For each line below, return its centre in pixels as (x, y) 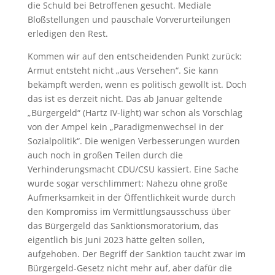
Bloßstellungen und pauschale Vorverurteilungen (129, 20)
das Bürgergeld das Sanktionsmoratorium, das (123, 226)
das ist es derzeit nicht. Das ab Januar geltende (125, 99)
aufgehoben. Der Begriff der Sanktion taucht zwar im (136, 254)
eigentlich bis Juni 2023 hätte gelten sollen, (116, 240)
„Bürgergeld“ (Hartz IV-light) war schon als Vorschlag (135, 113)
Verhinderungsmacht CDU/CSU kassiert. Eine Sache (133, 169)
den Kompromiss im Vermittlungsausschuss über (129, 212)
